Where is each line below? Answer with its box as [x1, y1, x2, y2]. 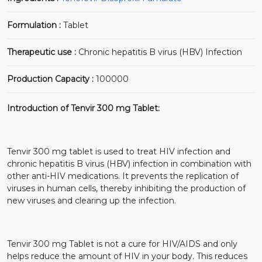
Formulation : [7, 19, 63, 30]
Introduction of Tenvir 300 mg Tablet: [7, 102, 160, 113]
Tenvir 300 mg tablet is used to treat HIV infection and [7, 146, 230, 157]
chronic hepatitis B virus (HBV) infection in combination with [7, 158, 251, 169]
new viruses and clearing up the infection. [7, 195, 176, 206]
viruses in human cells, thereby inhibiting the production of [7, 182, 246, 194]
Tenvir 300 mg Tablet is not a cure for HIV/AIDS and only [7, 238, 237, 249]
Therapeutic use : [7, 46, 78, 57]
